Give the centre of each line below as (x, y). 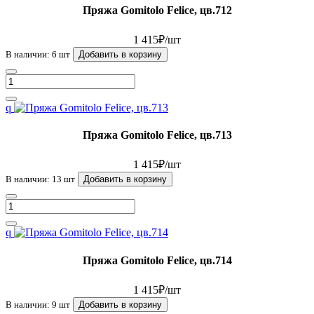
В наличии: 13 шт (40, 179)
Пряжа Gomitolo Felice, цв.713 (157, 135)
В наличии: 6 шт (38, 54)
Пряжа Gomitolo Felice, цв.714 (157, 260)
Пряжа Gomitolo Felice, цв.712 (157, 10)
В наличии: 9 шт (38, 304)
